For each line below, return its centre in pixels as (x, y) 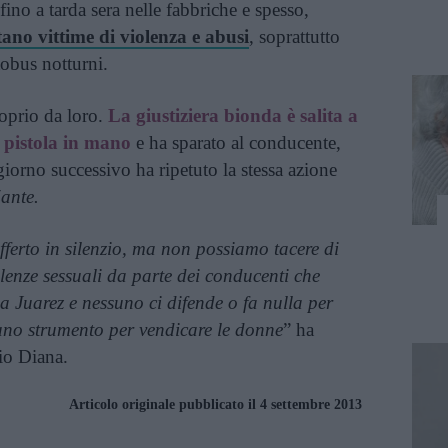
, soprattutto (294, 36)
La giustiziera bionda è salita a (233, 115)
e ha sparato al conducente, (236, 142)
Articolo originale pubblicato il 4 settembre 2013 (215, 404)
